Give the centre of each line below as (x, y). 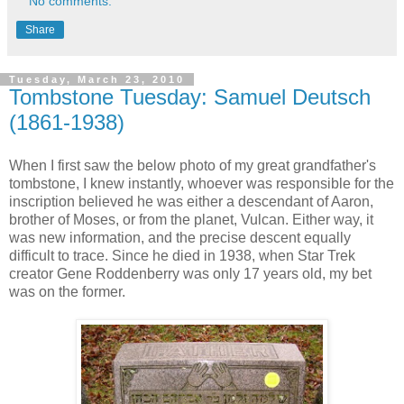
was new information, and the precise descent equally (180, 237)
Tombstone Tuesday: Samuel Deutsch (190, 97)
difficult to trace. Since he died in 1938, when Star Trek (182, 255)
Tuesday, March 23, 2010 (97, 80)
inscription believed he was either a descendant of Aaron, (191, 201)
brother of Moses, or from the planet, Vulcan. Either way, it (191, 219)
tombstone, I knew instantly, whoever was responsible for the (202, 183)
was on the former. (67, 291)
